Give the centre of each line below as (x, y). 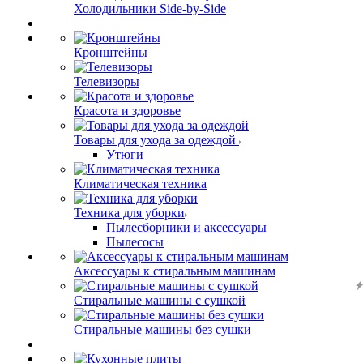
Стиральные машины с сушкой (160, 300)
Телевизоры (107, 81)
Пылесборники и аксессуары (186, 227)
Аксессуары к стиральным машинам (175, 271)
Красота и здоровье (127, 111)
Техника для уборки (129, 213)
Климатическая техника (140, 184)
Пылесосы (135, 242)
